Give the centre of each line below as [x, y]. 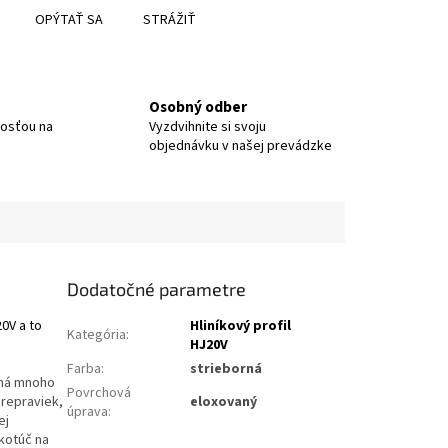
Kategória [97, 334]
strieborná [226, 368]
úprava [88, 411]
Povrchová [99, 392]
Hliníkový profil [241, 325]
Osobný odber [198, 107]
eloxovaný [224, 401]
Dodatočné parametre [157, 288]
